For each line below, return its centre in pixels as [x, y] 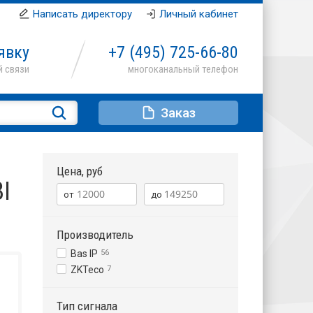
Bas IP [84, 254]
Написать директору [82, 14]
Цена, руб [80, 171]
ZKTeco [87, 270]
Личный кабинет [199, 14]
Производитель [95, 235]
